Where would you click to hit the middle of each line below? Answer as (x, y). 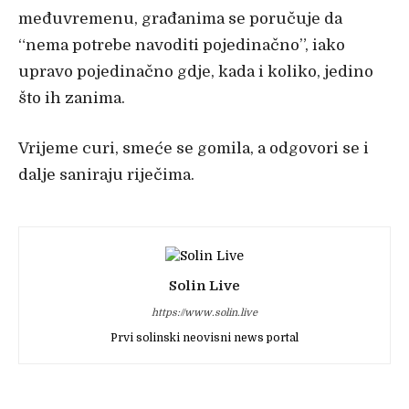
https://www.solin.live (204, 313)
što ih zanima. (72, 98)
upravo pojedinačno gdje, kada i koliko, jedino (196, 72)
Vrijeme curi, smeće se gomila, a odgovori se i (194, 148)
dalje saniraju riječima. (106, 175)
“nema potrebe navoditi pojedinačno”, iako (182, 45)
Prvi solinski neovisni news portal (204, 338)
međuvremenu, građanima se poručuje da (180, 19)
